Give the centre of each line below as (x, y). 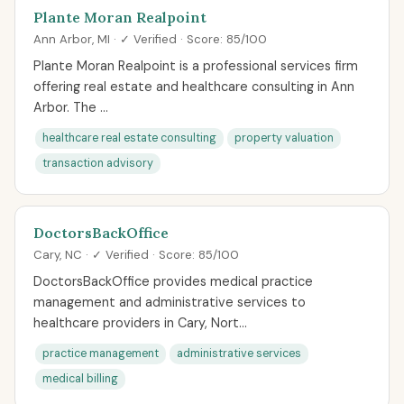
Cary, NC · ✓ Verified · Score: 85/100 (136, 255)
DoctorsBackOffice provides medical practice (173, 281)
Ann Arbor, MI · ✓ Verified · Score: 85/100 (150, 39)
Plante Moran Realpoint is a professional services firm (196, 66)
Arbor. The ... (71, 107)
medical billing (80, 379)
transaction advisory (98, 163)
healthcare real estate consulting (129, 138)
